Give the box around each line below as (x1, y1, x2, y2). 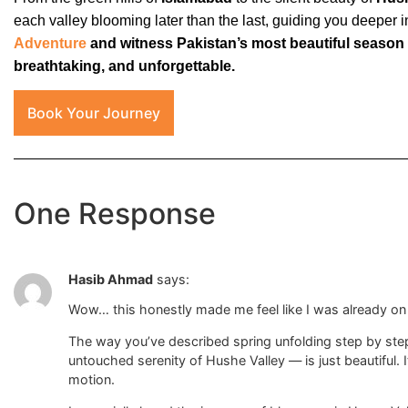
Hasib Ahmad (68, 271, 153, 288)
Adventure (14, 35, 90, 51)
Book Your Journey (27, 104, 160, 123)
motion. (68, 372, 115, 388)
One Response (14, 196, 216, 232)
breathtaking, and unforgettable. (14, 57, 235, 74)
